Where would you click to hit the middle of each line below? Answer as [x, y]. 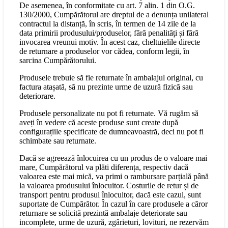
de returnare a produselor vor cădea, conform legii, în [104, 51]
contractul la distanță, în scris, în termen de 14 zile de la [108, 24]
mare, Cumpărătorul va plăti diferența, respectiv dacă [104, 167]
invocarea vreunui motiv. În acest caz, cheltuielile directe [110, 42]
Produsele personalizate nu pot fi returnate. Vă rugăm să [109, 113]
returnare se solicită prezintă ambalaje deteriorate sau [103, 213]
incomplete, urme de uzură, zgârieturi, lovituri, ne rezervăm [114, 222]
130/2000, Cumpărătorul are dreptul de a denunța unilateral [114, 15]
